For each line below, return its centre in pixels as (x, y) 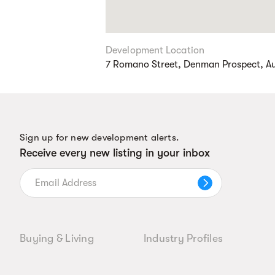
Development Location (155, 50)
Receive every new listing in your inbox (115, 153)
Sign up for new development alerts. (99, 137)
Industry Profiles (183, 238)
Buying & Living (57, 238)
